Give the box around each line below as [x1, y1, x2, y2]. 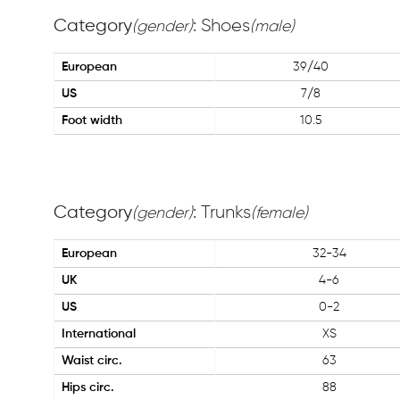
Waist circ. [62, 354, 122, 367]
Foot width [62, 114, 122, 127]
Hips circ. [62, 381, 114, 394]
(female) [251, 205, 308, 221]
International [62, 328, 136, 340]
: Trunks [193, 204, 251, 221]
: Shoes [193, 17, 250, 35]
